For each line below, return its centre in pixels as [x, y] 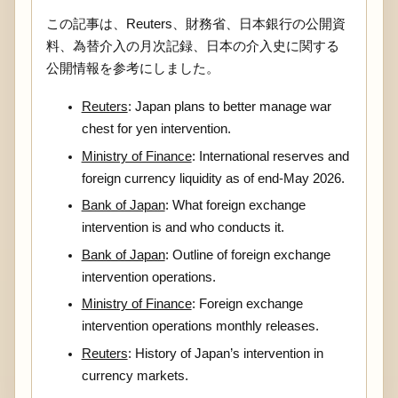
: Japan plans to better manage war [229, 106]
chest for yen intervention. [156, 128]
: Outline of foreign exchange [247, 255]
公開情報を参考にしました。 [132, 68]
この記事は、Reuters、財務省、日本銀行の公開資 [195, 24]
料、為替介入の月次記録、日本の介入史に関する [192, 46]
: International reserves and [270, 156]
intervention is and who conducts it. [183, 228]
